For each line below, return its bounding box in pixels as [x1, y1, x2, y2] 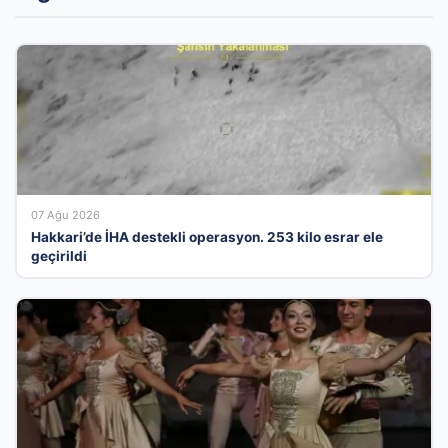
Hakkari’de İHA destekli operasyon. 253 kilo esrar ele [30, 228, 383, 245]
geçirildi [30, 247, 87, 264]
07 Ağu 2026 [30, 207, 100, 222]
